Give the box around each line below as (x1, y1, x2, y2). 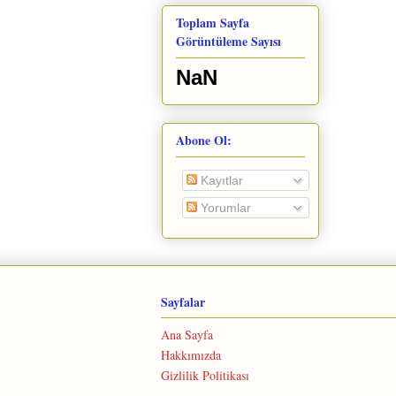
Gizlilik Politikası (161, 367, 249, 385)
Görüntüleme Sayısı (176, 31, 281, 50)
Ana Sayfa (161, 326, 213, 344)
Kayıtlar (197, 173, 243, 188)
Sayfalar (161, 293, 205, 312)
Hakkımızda (161, 346, 221, 364)
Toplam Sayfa (176, 12, 249, 32)
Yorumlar (197, 201, 251, 216)
